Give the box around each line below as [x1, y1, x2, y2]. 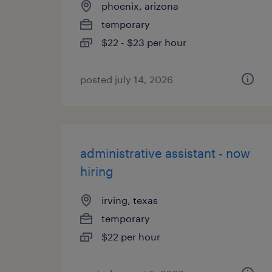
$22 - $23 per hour [101, 36, 186, 48]
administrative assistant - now [80, 146, 250, 160]
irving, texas [101, 194, 158, 206]
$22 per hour [101, 231, 160, 242]
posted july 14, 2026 [80, 73, 173, 85]
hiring [80, 164, 114, 178]
